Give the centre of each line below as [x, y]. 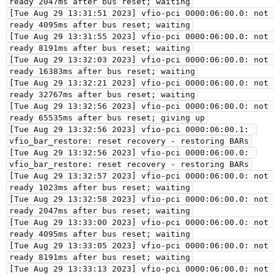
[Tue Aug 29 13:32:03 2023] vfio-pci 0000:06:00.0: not [139, 60]
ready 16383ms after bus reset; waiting [102, 71]
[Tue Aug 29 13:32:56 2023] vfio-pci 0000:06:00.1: [129, 129]
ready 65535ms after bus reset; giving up [107, 118]
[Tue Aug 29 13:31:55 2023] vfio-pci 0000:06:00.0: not [139, 36]
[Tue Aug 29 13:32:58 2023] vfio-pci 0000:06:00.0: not [139, 199]
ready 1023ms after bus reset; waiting [100, 187]
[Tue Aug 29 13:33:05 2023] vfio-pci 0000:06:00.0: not [139, 246]
